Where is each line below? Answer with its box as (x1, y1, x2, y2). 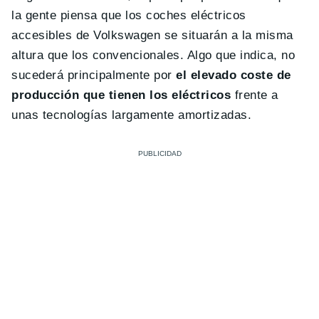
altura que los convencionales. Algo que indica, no (11, 48, 296, 62)
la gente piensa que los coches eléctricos (11, 8, 246, 22)
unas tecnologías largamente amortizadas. (11, 108, 252, 122)
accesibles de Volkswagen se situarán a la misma (11, 28, 293, 42)
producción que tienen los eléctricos (11, 88, 231, 102)
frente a (231, 88, 278, 102)
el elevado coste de (172, 68, 291, 82)
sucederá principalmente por (11, 68, 172, 82)
